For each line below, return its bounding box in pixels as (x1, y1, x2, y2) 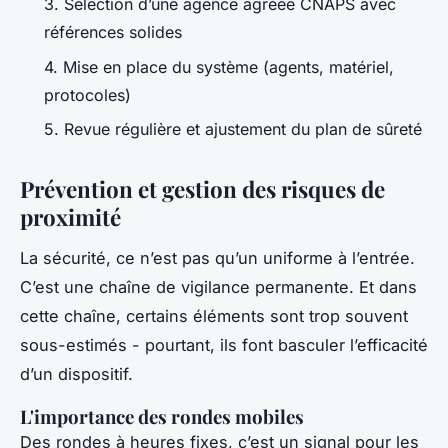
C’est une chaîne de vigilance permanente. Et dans (20, 276, 417, 297)
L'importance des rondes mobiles (20, 403, 304, 429)
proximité (20, 202, 121, 233)
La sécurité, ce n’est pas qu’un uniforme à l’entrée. (20, 247, 415, 268)
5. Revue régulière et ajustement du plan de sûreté (44, 119, 422, 140)
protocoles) (44, 84, 131, 105)
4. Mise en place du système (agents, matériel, (44, 56, 394, 77)
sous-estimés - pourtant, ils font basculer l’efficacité (20, 334, 428, 355)
